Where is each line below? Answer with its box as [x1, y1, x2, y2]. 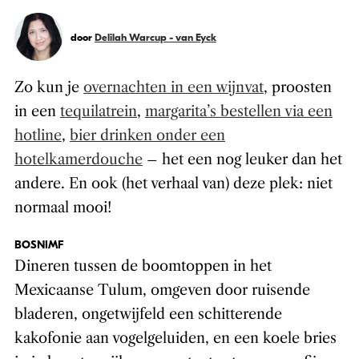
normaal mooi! [14, 199, 111, 217]
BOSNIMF [14, 238, 63, 252]
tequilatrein [59, 103, 137, 121]
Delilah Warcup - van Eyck [94, 31, 216, 44]
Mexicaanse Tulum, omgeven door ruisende [14, 281, 310, 300]
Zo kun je [14, 79, 83, 97]
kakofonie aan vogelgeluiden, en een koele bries [14, 329, 337, 348]
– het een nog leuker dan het [142, 151, 342, 169]
